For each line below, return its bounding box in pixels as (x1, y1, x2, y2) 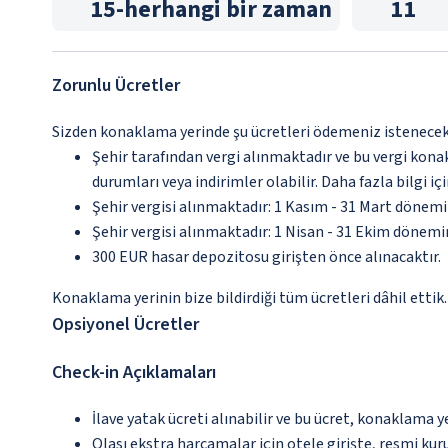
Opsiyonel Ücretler (52, 312, 199, 337)
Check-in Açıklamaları (52, 360, 216, 385)
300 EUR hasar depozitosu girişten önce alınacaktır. (92, 246, 441, 268)
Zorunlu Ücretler (52, 73, 180, 98)
